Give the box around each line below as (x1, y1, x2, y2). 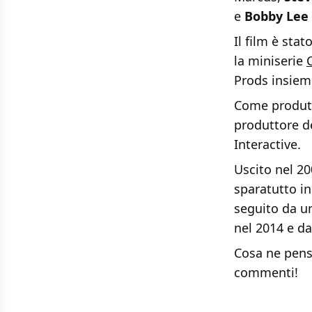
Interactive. (234, 136, 301, 153)
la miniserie (234, 52, 306, 70)
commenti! (234, 264, 298, 281)
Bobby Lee (244, 8, 309, 25)
